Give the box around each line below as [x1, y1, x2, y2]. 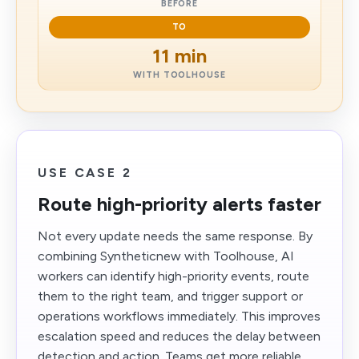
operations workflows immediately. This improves [38, 309, 321, 324]
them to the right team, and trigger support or [38, 288, 303, 304]
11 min [152, 44, 207, 67]
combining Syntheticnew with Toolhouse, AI [38, 248, 294, 264]
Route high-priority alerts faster [38, 192, 321, 216]
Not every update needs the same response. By [38, 228, 313, 244]
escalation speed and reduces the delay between [38, 329, 321, 344]
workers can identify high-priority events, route [38, 268, 309, 284]
